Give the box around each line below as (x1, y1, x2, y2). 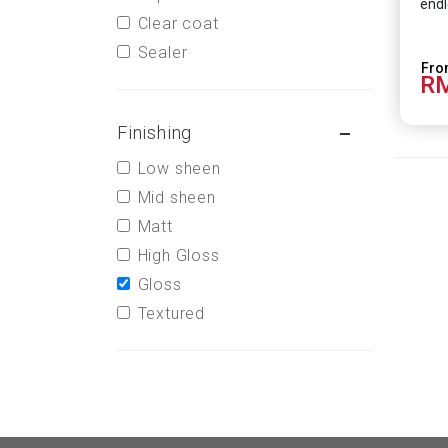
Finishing (117, 122, 193, 144)
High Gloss (137, 246, 220, 266)
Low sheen (137, 159, 221, 179)
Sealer (137, 43, 188, 63)
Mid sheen (137, 188, 216, 208)
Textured (137, 304, 205, 324)
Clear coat (137, 14, 219, 34)
